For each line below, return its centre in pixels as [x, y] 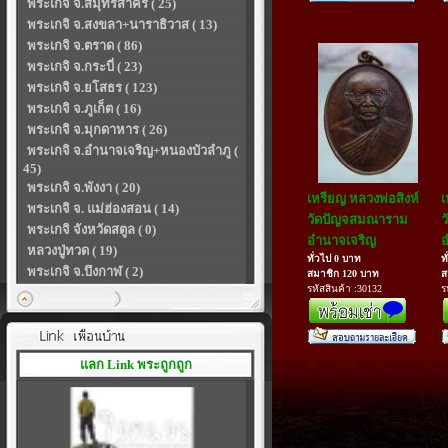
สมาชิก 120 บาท [343, 273]
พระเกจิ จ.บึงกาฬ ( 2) [85, 271]
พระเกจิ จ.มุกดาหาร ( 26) [97, 129]
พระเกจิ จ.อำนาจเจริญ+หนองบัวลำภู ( [132, 150]
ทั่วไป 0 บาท [334, 258]
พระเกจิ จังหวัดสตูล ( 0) [91, 229]
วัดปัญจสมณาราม [357, 219]
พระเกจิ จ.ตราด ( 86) [84, 45]
